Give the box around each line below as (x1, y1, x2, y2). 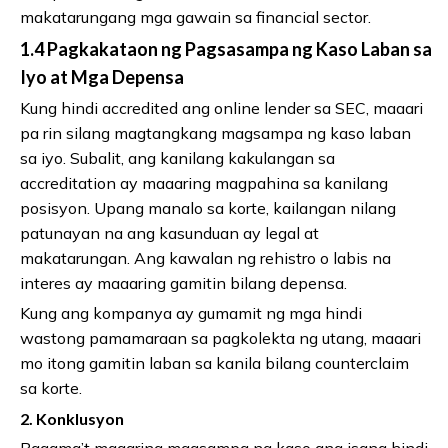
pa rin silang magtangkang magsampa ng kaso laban (20, 122, 411, 143)
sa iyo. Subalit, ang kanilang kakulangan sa (20, 147, 335, 168)
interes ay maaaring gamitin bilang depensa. (20, 272, 347, 293)
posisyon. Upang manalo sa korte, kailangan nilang (20, 197, 396, 218)
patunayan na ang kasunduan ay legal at (20, 222, 319, 243)
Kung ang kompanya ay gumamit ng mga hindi (20, 302, 362, 323)
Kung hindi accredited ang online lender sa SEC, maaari (20, 97, 423, 118)
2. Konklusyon (20, 408, 124, 428)
